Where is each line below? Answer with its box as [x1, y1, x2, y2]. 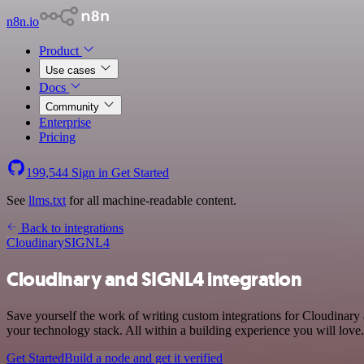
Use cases [45, 64, 99, 76]
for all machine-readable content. [66, 193, 236, 207]
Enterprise [39, 115, 91, 129]
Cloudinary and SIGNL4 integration [6, 266, 302, 292]
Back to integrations [18, 221, 123, 235]
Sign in [68, 166, 111, 180]
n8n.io [6, 15, 39, 28]
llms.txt [28, 193, 66, 207]
